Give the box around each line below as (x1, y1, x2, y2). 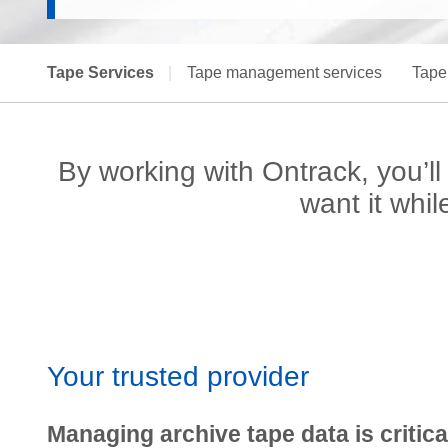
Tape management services (187, 64, 382, 81)
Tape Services (47, 64, 154, 81)
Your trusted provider (47, 361, 309, 392)
